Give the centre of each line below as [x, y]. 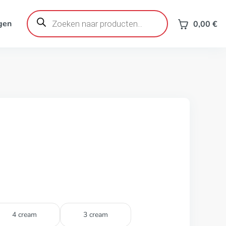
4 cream [24, 215]
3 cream [96, 215]
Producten [45, 14]
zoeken [39, 22]
